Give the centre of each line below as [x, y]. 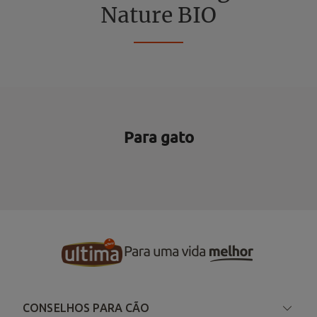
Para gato [158, 137]
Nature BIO [158, 16]
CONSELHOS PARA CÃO [86, 308]
